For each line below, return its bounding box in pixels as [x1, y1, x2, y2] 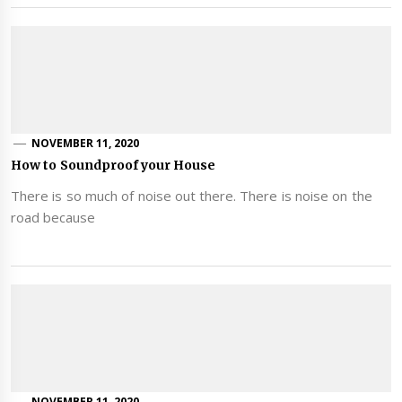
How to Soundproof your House [11, 156, 216, 173]
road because [11, 207, 96, 226]
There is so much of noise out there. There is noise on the [11, 186, 372, 205]
